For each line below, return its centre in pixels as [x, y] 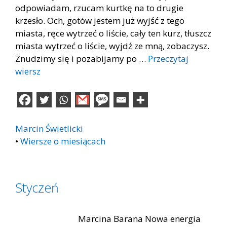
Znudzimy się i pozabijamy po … [82, 58]
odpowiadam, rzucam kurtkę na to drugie [99, 8]
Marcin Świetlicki [49, 128]
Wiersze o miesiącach [63, 141]
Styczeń [37, 187]
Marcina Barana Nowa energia [108, 219]
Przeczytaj [168, 58]
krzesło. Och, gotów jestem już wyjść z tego [100, 20]
